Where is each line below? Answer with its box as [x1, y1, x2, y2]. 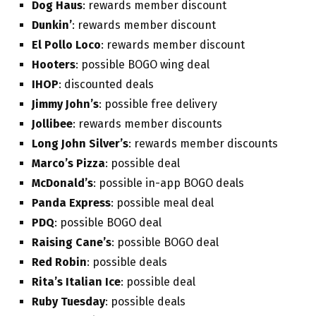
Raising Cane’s [32, 236, 111, 250]
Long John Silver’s [32, 137, 128, 151]
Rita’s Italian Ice [32, 275, 121, 289]
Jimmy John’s [32, 97, 99, 111]
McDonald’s [32, 176, 93, 190]
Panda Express [32, 196, 111, 210]
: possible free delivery [99, 97, 220, 111]
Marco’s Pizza [32, 157, 105, 171]
